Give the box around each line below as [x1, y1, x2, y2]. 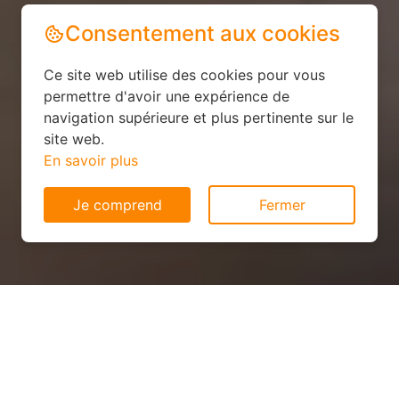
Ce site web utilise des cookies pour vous [44, 66, 325, 84]
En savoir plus [44, 151, 138, 169]
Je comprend [72, 196, 162, 214]
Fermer [258, 196, 305, 214]
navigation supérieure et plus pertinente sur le [44, 109, 354, 126]
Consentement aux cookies [65, 20, 340, 46]
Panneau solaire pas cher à [37, 341, 362, 373]
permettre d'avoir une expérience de [44, 87, 289, 105]
